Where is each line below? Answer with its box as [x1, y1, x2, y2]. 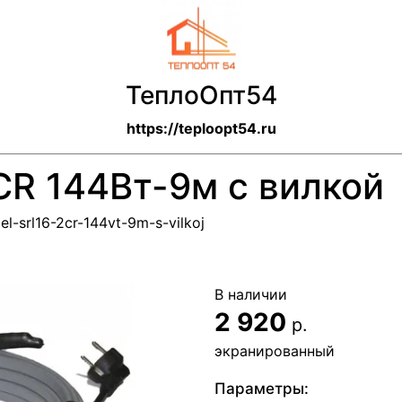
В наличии [214, 285, 287, 303]
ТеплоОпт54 [125, 80, 277, 110]
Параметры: [214, 380, 309, 398]
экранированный [214, 342, 335, 360]
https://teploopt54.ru [126, 119, 276, 137]
